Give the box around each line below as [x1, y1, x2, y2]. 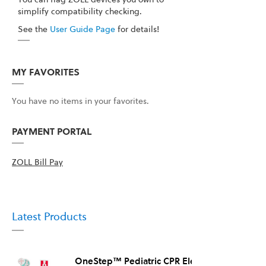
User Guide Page [50, 23, 115, 36]
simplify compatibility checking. [18, 5, 142, 18]
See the [18, 23, 50, 36]
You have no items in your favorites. [12, 95, 149, 107]
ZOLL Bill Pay [12, 156, 63, 169]
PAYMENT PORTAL [12, 124, 91, 138]
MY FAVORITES [12, 65, 80, 79]
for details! [115, 23, 159, 36]
